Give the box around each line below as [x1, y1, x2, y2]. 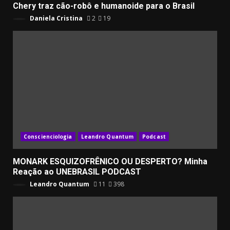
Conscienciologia [24, 132, 72, 140]
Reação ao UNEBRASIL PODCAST [13, 166, 141, 177]
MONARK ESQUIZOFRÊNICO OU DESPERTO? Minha [13, 156, 207, 166]
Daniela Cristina [28, 13, 83, 23]
